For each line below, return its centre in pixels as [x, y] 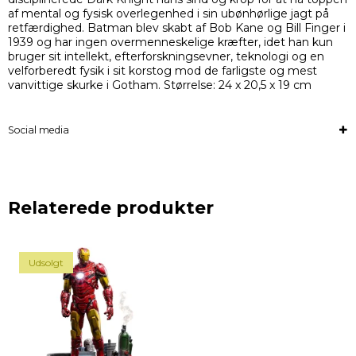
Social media [39, 130]
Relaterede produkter [111, 208]
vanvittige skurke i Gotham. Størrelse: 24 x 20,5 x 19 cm [160, 85]
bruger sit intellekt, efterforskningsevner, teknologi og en [166, 57]
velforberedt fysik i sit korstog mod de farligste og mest [163, 71]
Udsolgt [46, 263]
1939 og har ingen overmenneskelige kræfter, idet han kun [170, 43]
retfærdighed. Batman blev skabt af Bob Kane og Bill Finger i [177, 28]
